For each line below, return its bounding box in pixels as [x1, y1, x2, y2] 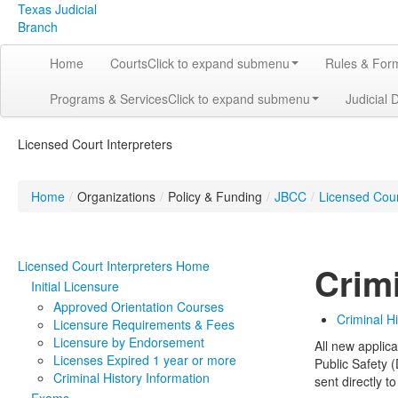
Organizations [77, 187, 155, 205]
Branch [18, 18, 58, 36]
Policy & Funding [168, 187, 262, 205]
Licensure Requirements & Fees [53, 315, 235, 333]
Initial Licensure [31, 277, 119, 295]
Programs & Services [50, 90, 168, 107]
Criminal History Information [53, 369, 210, 386]
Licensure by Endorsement [53, 333, 204, 351]
